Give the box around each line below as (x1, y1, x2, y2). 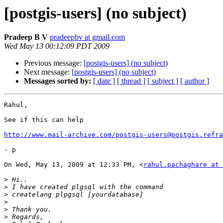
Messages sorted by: (24, 77, 91, 86)
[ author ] (180, 77, 209, 86)
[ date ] (93, 77, 115, 86)
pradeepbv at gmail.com (50, 33, 125, 42)
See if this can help (4, 116, 84, 124)
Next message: (24, 68, 72, 77)
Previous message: (24, 59, 84, 68)
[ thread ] (117, 77, 145, 86)
